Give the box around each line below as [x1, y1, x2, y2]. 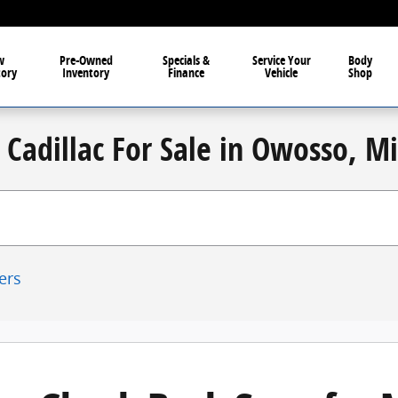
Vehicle [265, 64, 298, 81]
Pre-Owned [59, 52, 113, 68]
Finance [167, 64, 204, 81]
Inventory [62, 64, 110, 81]
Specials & [162, 52, 210, 68]
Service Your [251, 52, 311, 68]
